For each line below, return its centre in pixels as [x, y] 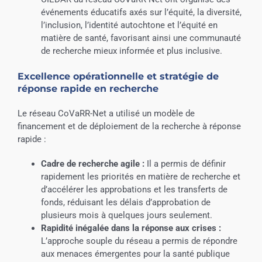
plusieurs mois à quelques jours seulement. [126, 215]
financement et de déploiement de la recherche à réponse [129, 126]
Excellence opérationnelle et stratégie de [118, 76]
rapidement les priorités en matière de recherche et [140, 176]
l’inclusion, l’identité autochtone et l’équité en [129, 25]
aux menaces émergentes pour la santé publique [135, 254]
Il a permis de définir [185, 163]
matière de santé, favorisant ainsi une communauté [141, 38]
